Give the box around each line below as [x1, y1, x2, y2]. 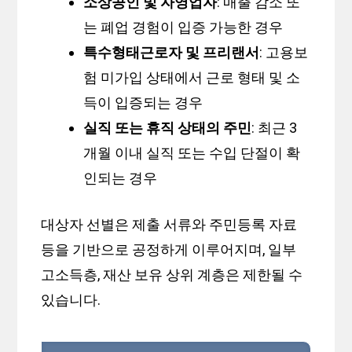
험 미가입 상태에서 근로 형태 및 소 [83, 69, 301, 86]
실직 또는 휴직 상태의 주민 [83, 119, 252, 137]
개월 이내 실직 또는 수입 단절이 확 [83, 145, 301, 162]
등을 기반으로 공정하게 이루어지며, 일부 [41, 241, 297, 258]
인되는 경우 [83, 170, 158, 187]
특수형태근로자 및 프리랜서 [83, 44, 260, 61]
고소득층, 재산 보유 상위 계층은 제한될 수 [41, 266, 303, 284]
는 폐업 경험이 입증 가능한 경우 [83, 19, 284, 36]
